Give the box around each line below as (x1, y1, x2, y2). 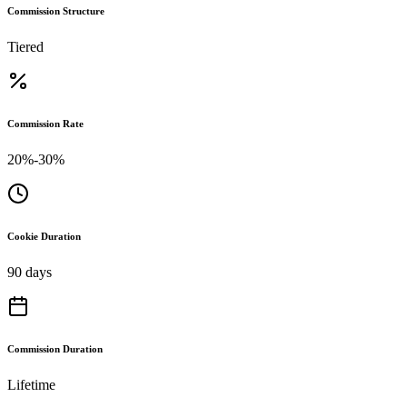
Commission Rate (7, 117, 84, 129)
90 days (7, 263, 52, 280)
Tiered (7, 38, 44, 55)
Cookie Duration (7, 230, 81, 242)
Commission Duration (7, 342, 103, 354)
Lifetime (7, 376, 55, 392)
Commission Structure (7, 5, 104, 16)
